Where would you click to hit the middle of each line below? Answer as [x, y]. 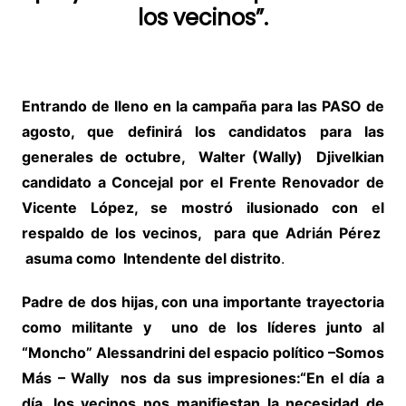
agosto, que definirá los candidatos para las [203, 132]
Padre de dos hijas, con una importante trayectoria [203, 302]
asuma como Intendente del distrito [151, 259]
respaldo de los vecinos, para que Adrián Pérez [203, 233]
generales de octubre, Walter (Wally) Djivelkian [203, 157]
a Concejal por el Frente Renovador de [238, 183]
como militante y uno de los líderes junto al [203, 328]
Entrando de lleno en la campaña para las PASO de [203, 106]
